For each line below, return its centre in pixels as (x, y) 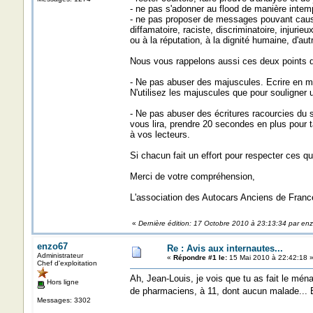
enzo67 (52, 246)
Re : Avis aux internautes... (225, 248)
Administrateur (60, 255)
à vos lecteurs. (160, 134)
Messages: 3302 (64, 300)
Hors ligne (61, 282)
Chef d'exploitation (67, 263)
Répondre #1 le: (200, 257)
